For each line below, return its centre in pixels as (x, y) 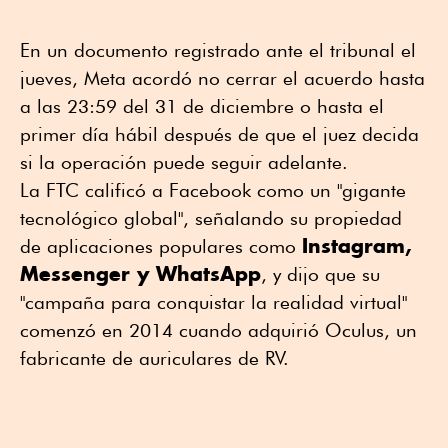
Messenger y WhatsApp (140, 273)
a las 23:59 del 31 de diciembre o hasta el (202, 105)
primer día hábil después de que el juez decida (219, 133)
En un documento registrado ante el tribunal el (218, 49)
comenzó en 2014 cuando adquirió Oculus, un (218, 329)
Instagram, (357, 245)
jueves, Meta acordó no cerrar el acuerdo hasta (222, 77)
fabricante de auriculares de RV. (154, 357)
